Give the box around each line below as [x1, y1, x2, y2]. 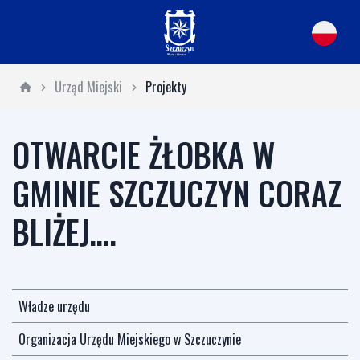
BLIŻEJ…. [12, 207, 117, 256]
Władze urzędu [18, 297, 90, 316]
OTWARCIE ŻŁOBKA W [12, 130, 275, 178]
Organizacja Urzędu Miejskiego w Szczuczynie [18, 329, 241, 349]
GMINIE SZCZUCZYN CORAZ [12, 169, 342, 217]
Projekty [145, 77, 186, 96]
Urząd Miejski [55, 77, 123, 96]
